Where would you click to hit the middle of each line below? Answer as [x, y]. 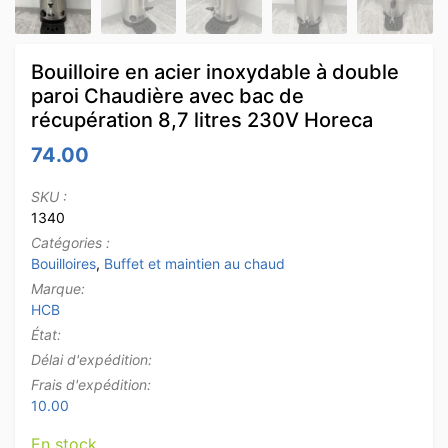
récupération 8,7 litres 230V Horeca [202, 119]
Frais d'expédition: [91, 384]
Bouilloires [63, 263]
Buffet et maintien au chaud [194, 263]
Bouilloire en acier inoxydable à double [215, 71]
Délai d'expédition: [91, 359]
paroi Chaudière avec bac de [167, 95]
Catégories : [70, 242]
